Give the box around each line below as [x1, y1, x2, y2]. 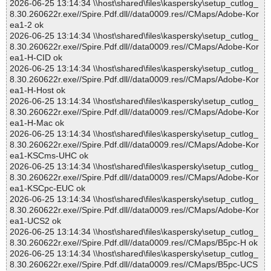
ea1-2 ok [10, 20, 44, 30]
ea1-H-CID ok [10, 53, 62, 63]
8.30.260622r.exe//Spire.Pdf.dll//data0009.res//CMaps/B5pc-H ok [10, 238, 258, 248]
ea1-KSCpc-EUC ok [10, 183, 85, 194]
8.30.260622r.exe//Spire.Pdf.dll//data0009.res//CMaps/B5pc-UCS [10, 260, 258, 270]
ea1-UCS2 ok [10, 216, 61, 226]
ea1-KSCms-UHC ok [10, 151, 88, 161]
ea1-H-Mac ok [10, 118, 64, 128]
